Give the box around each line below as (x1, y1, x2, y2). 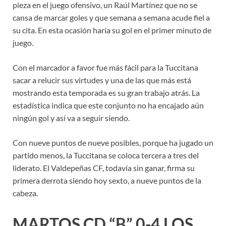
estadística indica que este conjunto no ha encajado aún (13, 100, 204, 110)
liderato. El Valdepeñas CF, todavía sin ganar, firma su (13, 162, 195, 173)
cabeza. (13, 188, 38, 198)
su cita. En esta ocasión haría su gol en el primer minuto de (13, 25, 211, 35)
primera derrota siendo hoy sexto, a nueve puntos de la (13, 175, 201, 185)
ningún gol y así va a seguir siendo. (13, 112, 130, 123)
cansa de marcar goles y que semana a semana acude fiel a (13, 12, 210, 22)
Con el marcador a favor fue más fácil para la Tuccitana (13, 62, 198, 72)
